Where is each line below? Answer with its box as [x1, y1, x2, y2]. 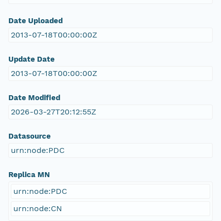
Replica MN [8, 170, 50, 180]
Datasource [8, 132, 51, 141]
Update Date [8, 55, 55, 64]
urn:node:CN [13, 204, 62, 214]
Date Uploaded [8, 16, 63, 26]
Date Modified [8, 93, 60, 103]
